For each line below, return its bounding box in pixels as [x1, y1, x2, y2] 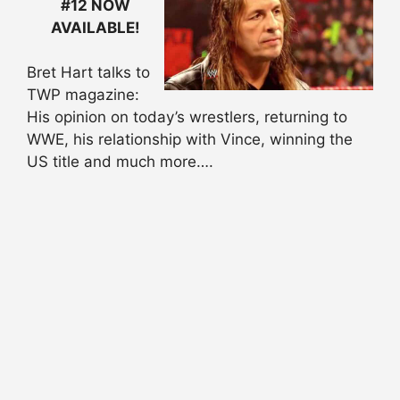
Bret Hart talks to [27, 63, 150, 82]
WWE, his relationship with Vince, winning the [27, 130, 353, 149]
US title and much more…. [27, 153, 213, 171]
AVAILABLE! [51, 18, 140, 37]
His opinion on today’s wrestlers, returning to [27, 108, 347, 127]
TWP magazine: [27, 86, 139, 104]
